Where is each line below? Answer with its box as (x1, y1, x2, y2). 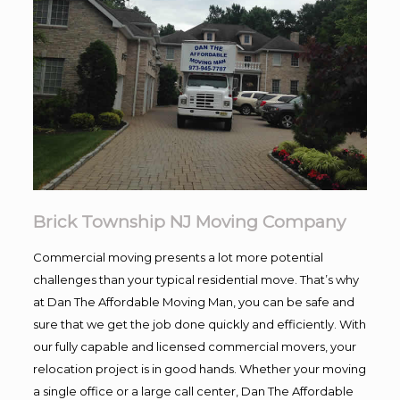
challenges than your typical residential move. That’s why (32, 271, 359, 287)
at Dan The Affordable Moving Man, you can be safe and (32, 294, 354, 309)
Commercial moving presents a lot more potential (32, 249, 323, 264)
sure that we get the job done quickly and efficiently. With (32, 316, 366, 331)
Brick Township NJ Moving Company (32, 211, 346, 232)
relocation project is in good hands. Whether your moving (32, 361, 366, 376)
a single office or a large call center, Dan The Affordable (32, 383, 354, 398)
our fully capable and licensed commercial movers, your (32, 338, 356, 354)
